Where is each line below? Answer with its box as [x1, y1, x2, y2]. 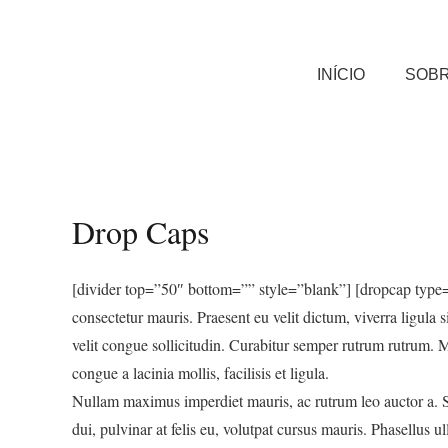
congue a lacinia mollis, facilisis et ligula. [72, 362, 329, 383]
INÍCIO [317, 66, 366, 83]
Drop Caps [72, 210, 209, 253]
